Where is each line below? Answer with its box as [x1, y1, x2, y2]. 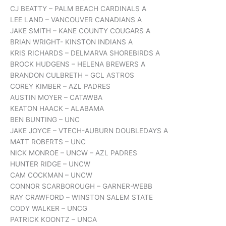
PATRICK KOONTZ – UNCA [10, 215, 97, 224]
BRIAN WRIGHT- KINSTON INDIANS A [10, 38, 133, 46]
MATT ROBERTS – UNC [10, 138, 86, 146]
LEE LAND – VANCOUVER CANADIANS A [10, 16, 142, 24]
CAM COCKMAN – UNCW [10, 171, 92, 180]
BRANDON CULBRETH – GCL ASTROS [10, 71, 134, 80]
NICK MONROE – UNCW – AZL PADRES [10, 149, 137, 157]
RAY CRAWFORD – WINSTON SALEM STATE [10, 193, 153, 202]
